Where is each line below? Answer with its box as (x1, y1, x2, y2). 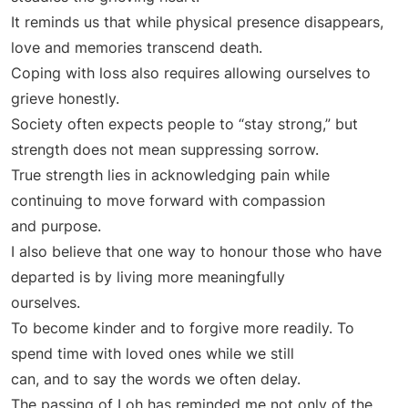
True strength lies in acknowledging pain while (11, 166, 330, 185)
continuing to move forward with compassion (11, 191, 325, 210)
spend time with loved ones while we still (11, 344, 294, 363)
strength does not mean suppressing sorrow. (11, 140, 319, 159)
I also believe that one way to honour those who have (11, 242, 382, 261)
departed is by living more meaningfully (11, 268, 285, 287)
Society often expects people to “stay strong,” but (11, 115, 358, 134)
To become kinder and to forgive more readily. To (11, 319, 354, 338)
